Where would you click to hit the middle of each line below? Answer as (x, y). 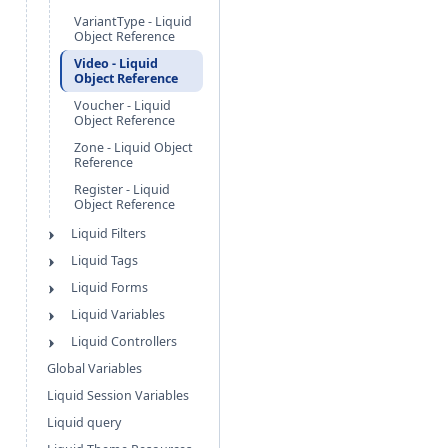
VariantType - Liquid (133, 21)
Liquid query (84, 422)
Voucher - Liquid (122, 105)
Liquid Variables (118, 314)
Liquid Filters (108, 233)
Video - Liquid (116, 63)
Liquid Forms (109, 287)
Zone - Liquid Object (133, 147)
